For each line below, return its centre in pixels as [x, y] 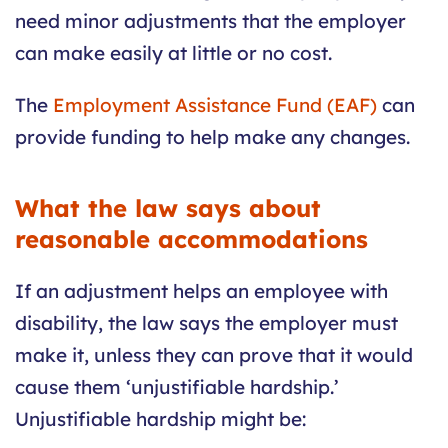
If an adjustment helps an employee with [201, 291]
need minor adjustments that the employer [210, 21]
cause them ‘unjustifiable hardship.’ [177, 387]
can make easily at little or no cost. [173, 53]
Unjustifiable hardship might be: [160, 419]
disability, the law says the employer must [206, 323]
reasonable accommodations [191, 239]
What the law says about [168, 208]
